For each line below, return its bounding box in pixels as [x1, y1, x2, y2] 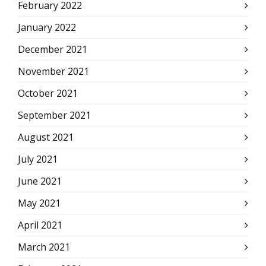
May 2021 [18, 197, 61, 210]
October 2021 [18, 87, 78, 100]
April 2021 [18, 218, 62, 232]
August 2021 [18, 131, 74, 144]
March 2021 [18, 240, 70, 254]
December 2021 [18, 43, 87, 56]
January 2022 [18, 21, 76, 34]
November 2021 [18, 65, 89, 78]
